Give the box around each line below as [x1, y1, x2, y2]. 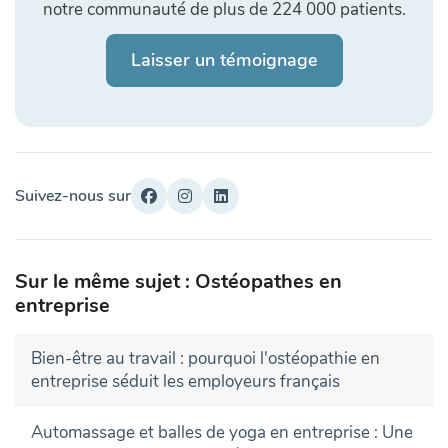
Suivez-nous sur [15, 185, 131, 208]
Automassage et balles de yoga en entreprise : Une [31, 421, 413, 445]
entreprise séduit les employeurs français [31, 370, 340, 394]
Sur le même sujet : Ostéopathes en [15, 268, 342, 296]
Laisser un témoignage [130, 48, 318, 73]
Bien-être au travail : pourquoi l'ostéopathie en [31, 347, 380, 371]
